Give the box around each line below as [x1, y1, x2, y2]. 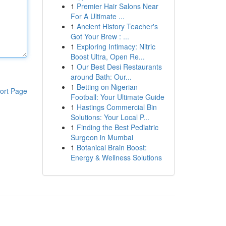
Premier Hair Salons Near [76, 1, 158, 11]
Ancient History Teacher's [76, 21, 158, 31]
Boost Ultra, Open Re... [70, 51, 145, 62]
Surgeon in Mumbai [70, 132, 133, 142]
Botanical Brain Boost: [76, 142, 147, 152]
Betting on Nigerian [76, 82, 138, 92]
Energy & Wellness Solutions [70, 152, 162, 162]
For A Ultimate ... [70, 11, 125, 21]
